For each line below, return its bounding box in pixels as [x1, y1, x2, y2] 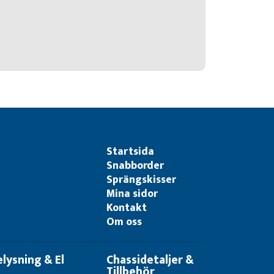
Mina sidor [106, 185, 158, 202]
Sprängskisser [106, 171, 177, 188]
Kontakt [106, 199, 147, 217]
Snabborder [106, 157, 165, 174]
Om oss [106, 213, 143, 231]
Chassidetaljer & [106, 250, 194, 270]
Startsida [106, 143, 155, 160]
